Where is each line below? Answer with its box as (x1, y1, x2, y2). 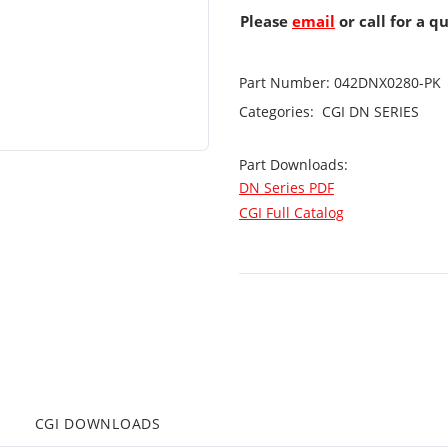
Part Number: (239, 73, 330, 92)
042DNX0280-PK (330, 73, 441, 92)
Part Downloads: (239, 155, 352, 174)
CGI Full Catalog (239, 203, 344, 222)
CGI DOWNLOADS (34, 414, 161, 433)
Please (240, 11, 292, 31)
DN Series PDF (239, 178, 334, 197)
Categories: (239, 102, 318, 121)
